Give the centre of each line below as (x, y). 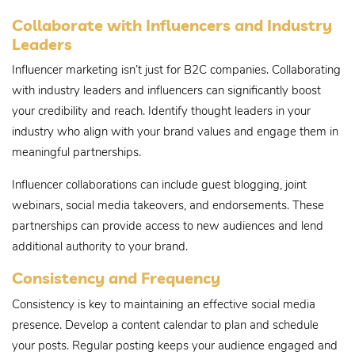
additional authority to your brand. (100, 246)
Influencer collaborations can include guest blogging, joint (159, 185)
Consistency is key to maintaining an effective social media (164, 304)
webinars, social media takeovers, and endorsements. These (168, 205)
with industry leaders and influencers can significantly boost (166, 90)
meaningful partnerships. (76, 152)
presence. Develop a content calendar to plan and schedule (165, 324)
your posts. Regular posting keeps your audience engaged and (175, 345)
